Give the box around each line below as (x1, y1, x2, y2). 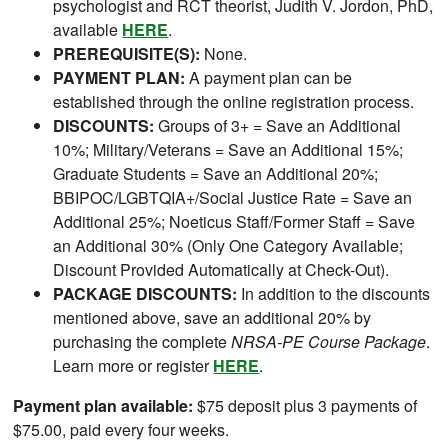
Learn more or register (53, 353, 214, 377)
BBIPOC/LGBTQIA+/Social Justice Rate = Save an (53, 185, 413, 209)
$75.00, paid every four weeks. (13, 417, 230, 441)
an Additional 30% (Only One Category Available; (53, 233, 404, 257)
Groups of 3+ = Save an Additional (154, 113, 402, 137)
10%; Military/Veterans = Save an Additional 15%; (53, 137, 404, 161)
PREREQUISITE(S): (53, 41, 201, 65)
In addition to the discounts (237, 281, 431, 305)
